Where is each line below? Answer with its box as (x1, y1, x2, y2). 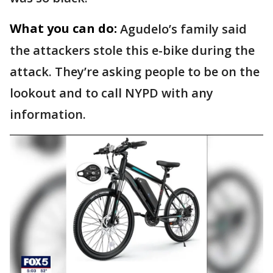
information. (10, 105, 89, 122)
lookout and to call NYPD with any (10, 84, 213, 101)
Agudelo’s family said (120, 20, 247, 37)
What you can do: (10, 19, 117, 37)
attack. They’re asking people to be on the (10, 63, 260, 80)
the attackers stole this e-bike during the (10, 41, 255, 58)
